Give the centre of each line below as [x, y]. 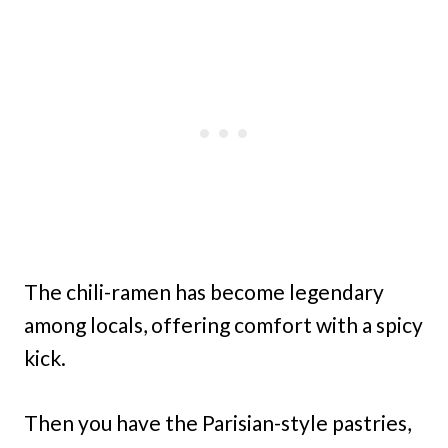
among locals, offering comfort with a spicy [223, 324]
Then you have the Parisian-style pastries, [217, 422]
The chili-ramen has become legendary [204, 291]
